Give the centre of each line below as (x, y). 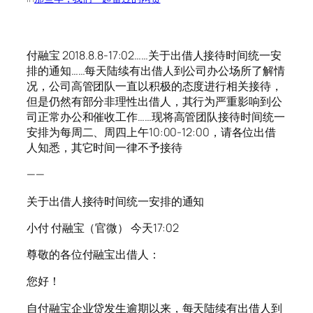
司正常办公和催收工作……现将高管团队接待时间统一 (156, 117)
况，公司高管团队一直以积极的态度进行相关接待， (154, 86)
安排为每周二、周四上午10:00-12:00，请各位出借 (152, 132)
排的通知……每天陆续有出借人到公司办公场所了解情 (156, 71)
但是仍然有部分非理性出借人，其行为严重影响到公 (154, 102)
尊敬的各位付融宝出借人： (93, 255)
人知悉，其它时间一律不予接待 (104, 148)
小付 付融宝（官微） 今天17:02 (103, 227)
